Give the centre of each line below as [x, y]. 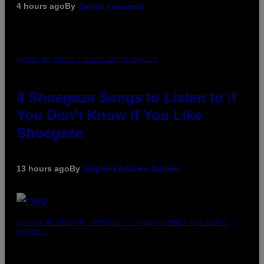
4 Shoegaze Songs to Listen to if [126, 98]
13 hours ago [43, 169]
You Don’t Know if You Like [109, 115]
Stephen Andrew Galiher [131, 169]
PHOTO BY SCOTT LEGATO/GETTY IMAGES [87, 60]
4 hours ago [41, 6]
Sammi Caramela [111, 6]
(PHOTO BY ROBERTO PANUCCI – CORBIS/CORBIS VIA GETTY [122, 222]
